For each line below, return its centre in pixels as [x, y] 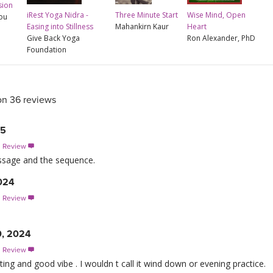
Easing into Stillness [60, 27]
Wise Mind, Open [216, 15]
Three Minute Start [147, 15]
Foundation [47, 50]
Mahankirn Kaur [142, 27]
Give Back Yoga [53, 38]
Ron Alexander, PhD [221, 38]
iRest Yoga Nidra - [58, 15]
